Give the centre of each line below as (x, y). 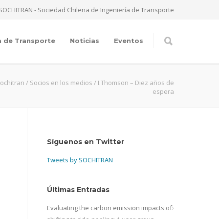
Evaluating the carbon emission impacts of (109, 208)
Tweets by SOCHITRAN (80, 160)
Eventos (129, 41)
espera (163, 91)
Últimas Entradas (78, 190)
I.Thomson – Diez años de (136, 83)
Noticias (85, 41)
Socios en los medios (61, 83)
